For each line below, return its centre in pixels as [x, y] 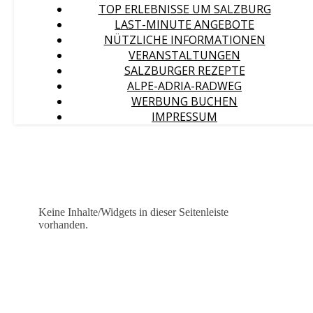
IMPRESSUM [184, 117]
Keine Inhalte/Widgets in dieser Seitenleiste [133, 212]
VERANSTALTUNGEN [184, 55]
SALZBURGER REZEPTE [184, 71]
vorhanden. [63, 225]
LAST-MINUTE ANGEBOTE [184, 24]
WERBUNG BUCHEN [184, 101]
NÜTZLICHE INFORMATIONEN [184, 40]
